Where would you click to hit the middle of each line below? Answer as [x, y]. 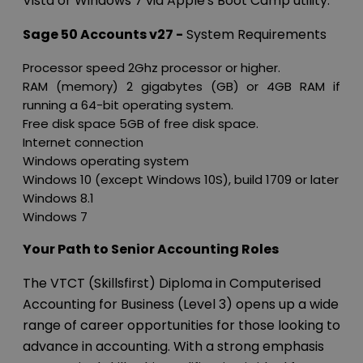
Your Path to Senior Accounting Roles [151, 250]
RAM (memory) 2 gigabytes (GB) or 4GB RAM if [181, 87]
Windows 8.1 [58, 199]
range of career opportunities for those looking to [181, 326]
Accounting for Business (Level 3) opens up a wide [181, 305]
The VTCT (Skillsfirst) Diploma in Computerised [172, 284]
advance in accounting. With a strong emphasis [173, 347]
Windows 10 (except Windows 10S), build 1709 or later [181, 180]
